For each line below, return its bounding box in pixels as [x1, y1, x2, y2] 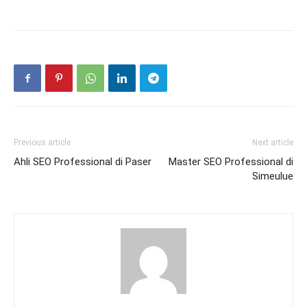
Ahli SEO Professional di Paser [14, 156, 151, 169]
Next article [252, 138, 293, 148]
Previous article [14, 138, 71, 148]
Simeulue [252, 170, 293, 183]
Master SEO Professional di [169, 156, 293, 169]
